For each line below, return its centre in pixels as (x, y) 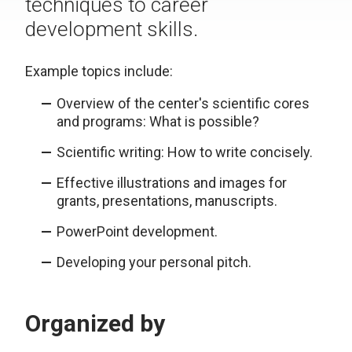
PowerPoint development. (137, 231)
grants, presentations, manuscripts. (167, 201)
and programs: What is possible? (158, 121)
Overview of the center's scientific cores (183, 103)
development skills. (112, 29)
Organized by (95, 323)
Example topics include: (99, 71)
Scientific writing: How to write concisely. (185, 152)
